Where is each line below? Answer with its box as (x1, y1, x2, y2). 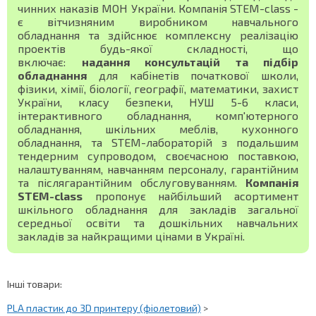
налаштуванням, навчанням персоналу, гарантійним (18, 162, 298, 176)
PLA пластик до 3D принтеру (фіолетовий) (7, 302, 201, 314)
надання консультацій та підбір (81, 55, 298, 68)
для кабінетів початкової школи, (87, 68, 298, 82)
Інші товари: (7, 278, 62, 290)
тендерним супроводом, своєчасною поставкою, (18, 149, 298, 162)
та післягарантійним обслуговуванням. (18, 176, 245, 189)
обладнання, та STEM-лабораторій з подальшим (18, 135, 298, 149)
